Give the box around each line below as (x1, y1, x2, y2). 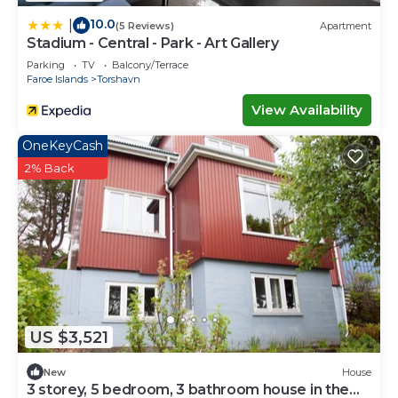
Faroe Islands (27, 73, 88, 86)
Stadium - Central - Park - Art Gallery (27, 35, 279, 52)
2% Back (25, 161, 75, 176)
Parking (27, 59, 65, 72)
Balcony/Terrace (112, 59, 188, 72)
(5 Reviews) (115, 19, 174, 32)
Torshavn (97, 73, 140, 86)
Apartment (320, 19, 371, 32)
